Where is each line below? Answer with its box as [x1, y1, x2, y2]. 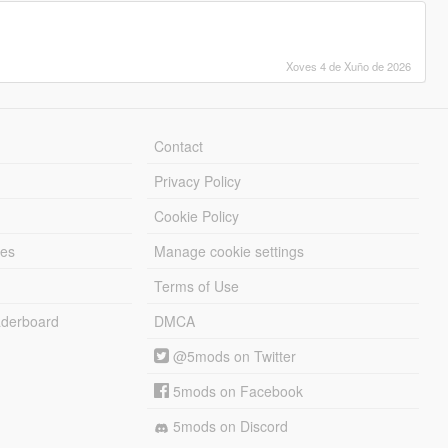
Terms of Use [154, 276, 240, 297]
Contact [154, 136, 204, 157]
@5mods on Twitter [169, 346, 297, 367]
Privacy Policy [154, 171, 242, 192]
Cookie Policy [154, 206, 240, 227]
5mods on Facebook [169, 381, 304, 402]
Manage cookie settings [154, 241, 305, 262]
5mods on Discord [169, 416, 289, 437]
